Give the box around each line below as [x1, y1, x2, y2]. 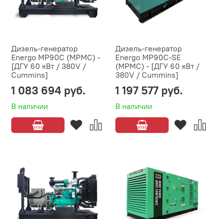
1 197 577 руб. [115, 83, 183, 98]
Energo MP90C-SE [115, 52, 181, 63]
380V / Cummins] [115, 70, 178, 80]
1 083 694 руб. [11, 83, 86, 98]
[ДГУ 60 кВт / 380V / [11, 61, 86, 71]
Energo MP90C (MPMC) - [11, 52, 100, 63]
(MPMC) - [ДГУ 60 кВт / [115, 61, 199, 71]
